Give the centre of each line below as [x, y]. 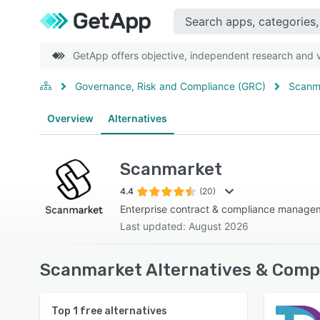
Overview [70, 118]
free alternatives [122, 311]
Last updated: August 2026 [184, 226]
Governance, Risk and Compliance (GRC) [170, 86]
